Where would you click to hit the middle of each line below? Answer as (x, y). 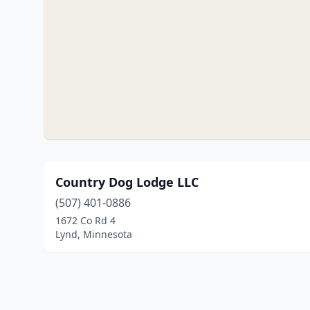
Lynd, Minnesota (94, 234)
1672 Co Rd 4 (85, 220)
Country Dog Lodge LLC (127, 182)
